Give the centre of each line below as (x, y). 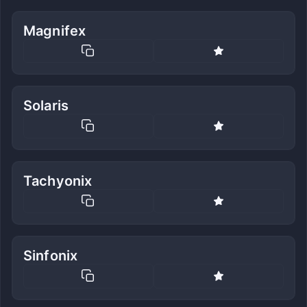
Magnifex (55, 30)
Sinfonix (51, 256)
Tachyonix (58, 181)
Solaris (46, 106)
